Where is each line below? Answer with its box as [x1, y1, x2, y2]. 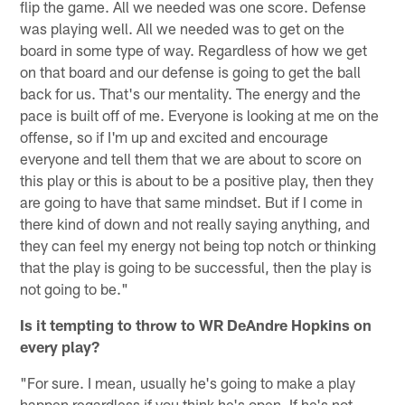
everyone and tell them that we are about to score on [20, 148, 363, 167]
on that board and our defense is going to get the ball [20, 61, 362, 80]
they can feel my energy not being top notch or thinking [20, 235, 377, 254]
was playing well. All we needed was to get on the [20, 18, 345, 37]
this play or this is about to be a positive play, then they [20, 170, 374, 189]
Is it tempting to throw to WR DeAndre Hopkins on [20, 315, 372, 334]
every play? [20, 336, 100, 355]
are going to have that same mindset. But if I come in [20, 192, 363, 211]
